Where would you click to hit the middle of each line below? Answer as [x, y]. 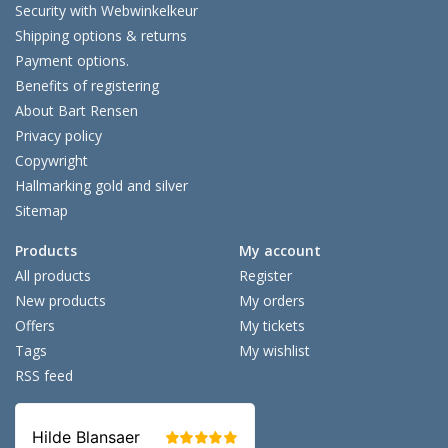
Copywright [51, 161]
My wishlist [274, 351]
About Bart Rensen [76, 111]
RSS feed [44, 376]
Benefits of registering [87, 86]
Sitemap [41, 211]
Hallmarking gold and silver [101, 186]
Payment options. [72, 61]
